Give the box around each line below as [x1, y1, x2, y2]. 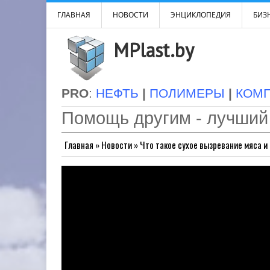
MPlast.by [113, 37, 194, 63]
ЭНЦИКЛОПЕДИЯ [171, 10, 231, 20]
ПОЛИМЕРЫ [149, 86, 225, 101]
